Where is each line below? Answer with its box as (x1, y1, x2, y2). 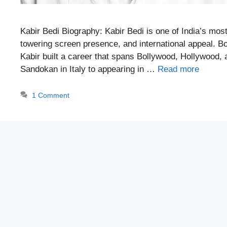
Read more (158, 64, 199, 74)
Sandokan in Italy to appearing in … (20, 64, 158, 74)
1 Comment (32, 91, 70, 99)
